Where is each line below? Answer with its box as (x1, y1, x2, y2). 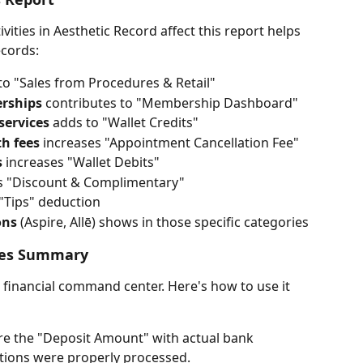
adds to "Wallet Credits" (49, 113, 199, 132)
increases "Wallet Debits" (2, 153, 160, 172)
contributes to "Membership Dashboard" (42, 93, 298, 112)
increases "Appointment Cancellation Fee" (40, 133, 299, 152)
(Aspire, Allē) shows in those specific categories (17, 212, 309, 231)
